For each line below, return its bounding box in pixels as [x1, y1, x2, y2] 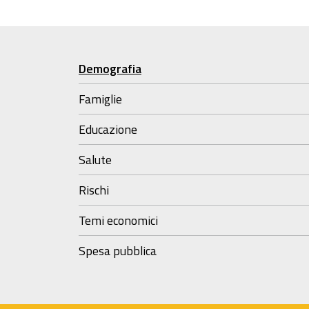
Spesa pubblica [79, 241, 157, 260]
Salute [79, 150, 112, 169]
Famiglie [79, 90, 122, 108]
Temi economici [79, 211, 158, 230]
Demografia [79, 59, 141, 78]
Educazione [79, 120, 137, 139]
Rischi [79, 181, 109, 199]
